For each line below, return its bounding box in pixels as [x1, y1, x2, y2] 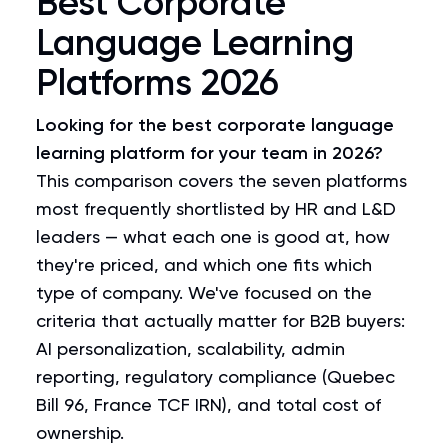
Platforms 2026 [36, 61, 279, 104]
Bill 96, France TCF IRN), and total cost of [36, 394, 381, 415]
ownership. [36, 422, 124, 443]
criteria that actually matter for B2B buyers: [36, 310, 405, 331]
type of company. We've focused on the [36, 282, 372, 303]
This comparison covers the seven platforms [36, 170, 407, 191]
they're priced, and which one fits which [36, 254, 372, 275]
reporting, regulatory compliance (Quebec [36, 366, 395, 387]
